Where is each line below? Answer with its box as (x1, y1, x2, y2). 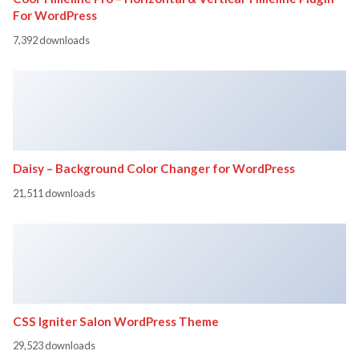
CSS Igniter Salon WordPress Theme (13, 313, 219, 329)
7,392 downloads (13, 33, 90, 46)
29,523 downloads (13, 339, 95, 353)
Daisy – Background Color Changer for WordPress (13, 160, 295, 175)
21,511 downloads (13, 186, 95, 200)
